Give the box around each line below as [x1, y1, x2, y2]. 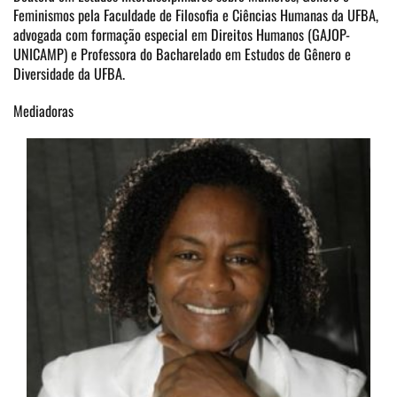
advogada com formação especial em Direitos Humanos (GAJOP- [13, 24, 350, 46]
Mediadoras [13, 100, 74, 122]
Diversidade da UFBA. [13, 63, 125, 85]
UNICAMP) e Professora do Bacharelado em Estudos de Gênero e [13, 43, 351, 66]
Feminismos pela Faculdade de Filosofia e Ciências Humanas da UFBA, [13, 4, 378, 27]
